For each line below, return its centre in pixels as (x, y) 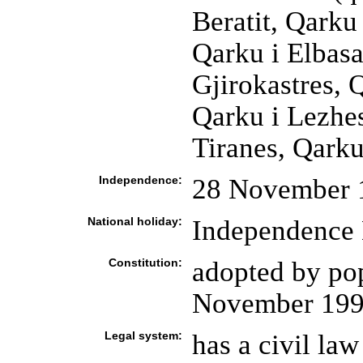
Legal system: (143, 335)
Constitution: (145, 263)
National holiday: (135, 221)
